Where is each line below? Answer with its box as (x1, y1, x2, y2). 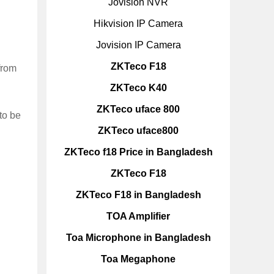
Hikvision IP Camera (94, 18, 183, 29)
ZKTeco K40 (109, 83, 167, 93)
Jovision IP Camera (95, 40, 181, 50)
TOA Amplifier (106, 211, 170, 221)
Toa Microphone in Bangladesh (65, 232, 211, 243)
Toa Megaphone (101, 254, 176, 264)
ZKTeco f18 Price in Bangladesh (64, 147, 213, 157)
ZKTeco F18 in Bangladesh (75, 190, 201, 200)
